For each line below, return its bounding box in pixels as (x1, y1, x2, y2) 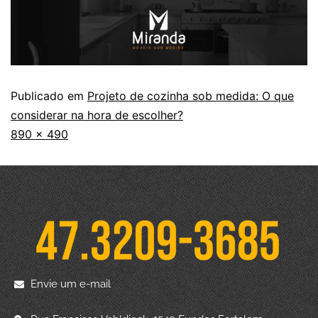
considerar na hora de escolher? (11, 108, 183, 123)
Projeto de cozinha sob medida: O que (87, 89, 294, 104)
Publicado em (11, 89, 87, 104)
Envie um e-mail (30, 278, 111, 291)
